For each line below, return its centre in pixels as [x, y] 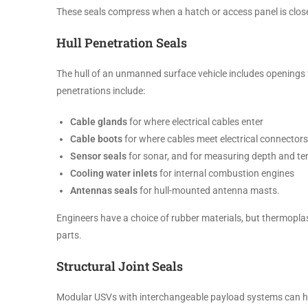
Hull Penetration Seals [122, 43]
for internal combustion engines [227, 173]
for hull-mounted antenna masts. [210, 190]
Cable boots [97, 139]
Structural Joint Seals [120, 266]
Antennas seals [105, 190]
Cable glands [100, 122]
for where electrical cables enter [196, 122]
